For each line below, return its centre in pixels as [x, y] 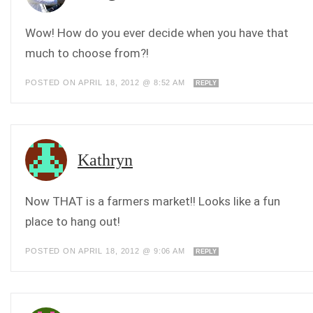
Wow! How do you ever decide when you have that [157, 33]
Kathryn [105, 160]
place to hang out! [73, 221]
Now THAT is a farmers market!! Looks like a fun [153, 201]
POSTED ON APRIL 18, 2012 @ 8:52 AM [107, 82]
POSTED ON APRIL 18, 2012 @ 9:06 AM [107, 251]
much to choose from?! [87, 53]
